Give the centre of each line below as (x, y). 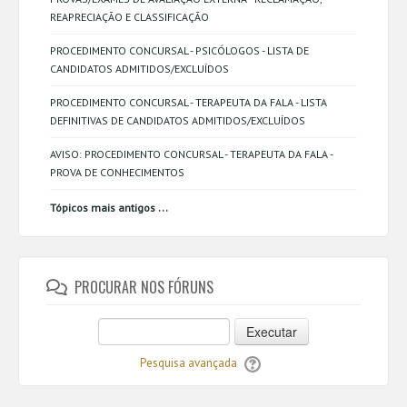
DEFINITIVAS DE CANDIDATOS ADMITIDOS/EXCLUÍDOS (178, 120)
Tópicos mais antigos (103, 208)
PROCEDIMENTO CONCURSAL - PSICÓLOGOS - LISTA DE (179, 50)
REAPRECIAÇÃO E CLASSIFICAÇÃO (129, 17)
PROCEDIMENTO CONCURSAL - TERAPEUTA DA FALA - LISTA (189, 102)
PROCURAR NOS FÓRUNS (144, 287)
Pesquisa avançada (188, 363)
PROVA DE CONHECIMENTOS (117, 172)
